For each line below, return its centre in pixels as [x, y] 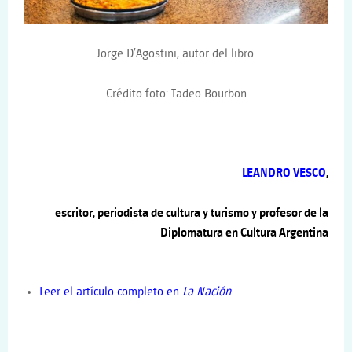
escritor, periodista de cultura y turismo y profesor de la [192, 213]
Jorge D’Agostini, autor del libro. [176, 54]
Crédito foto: [138, 93]
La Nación [207, 292]
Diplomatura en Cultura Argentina [244, 233]
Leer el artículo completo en [111, 292]
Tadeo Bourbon [209, 93]
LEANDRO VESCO [284, 174]
